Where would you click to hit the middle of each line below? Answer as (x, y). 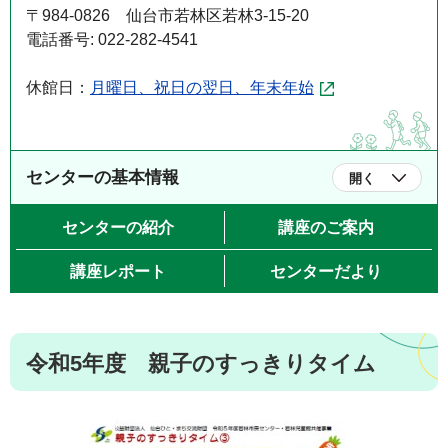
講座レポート (117, 271)
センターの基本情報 (102, 177)
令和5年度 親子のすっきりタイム (201, 363)
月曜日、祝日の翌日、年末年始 (202, 87)
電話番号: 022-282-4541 (112, 39)
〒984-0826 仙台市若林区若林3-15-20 (167, 15)
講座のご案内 (325, 227)
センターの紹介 (117, 227)
